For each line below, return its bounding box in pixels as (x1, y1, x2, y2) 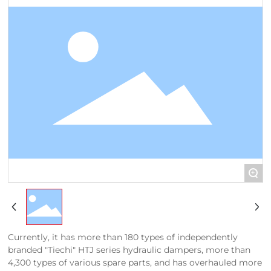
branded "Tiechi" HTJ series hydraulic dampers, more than (8, 244, 251, 255)
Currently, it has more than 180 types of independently (8, 232, 238, 243)
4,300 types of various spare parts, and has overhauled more (8, 257, 263, 268)
